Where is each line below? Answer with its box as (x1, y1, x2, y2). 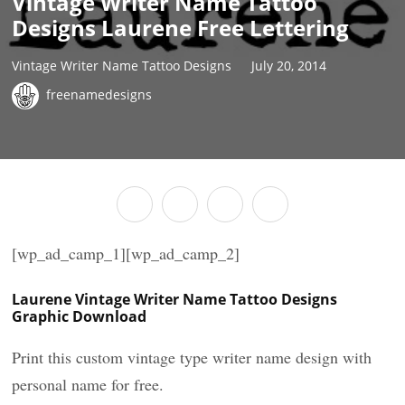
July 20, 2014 (251, 56, 327, 74)
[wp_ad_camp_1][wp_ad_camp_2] (12, 242, 240, 264)
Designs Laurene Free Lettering (12, 13, 350, 42)
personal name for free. (12, 373, 165, 395)
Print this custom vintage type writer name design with (12, 346, 372, 368)
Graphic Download (12, 306, 147, 326)
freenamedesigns (46, 85, 153, 103)
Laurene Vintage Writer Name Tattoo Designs (12, 289, 338, 309)
